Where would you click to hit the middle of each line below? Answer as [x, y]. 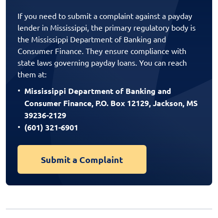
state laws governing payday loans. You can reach [102, 62]
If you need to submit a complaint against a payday [105, 15]
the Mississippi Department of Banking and [92, 39]
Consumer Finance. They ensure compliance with [102, 50]
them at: [32, 74]
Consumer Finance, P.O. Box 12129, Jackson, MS [111, 103]
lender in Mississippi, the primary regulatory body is [107, 27]
